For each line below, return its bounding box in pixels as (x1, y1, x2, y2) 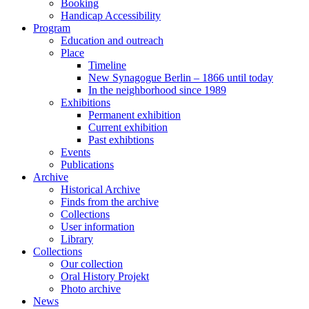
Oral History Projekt (61, 270, 149, 282)
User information (61, 221, 134, 232)
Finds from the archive (61, 196, 159, 208)
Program (33, 22, 70, 34)
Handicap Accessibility (61, 10, 161, 21)
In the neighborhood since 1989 (88, 84, 226, 96)
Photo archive (61, 283, 121, 295)
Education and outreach (61, 34, 163, 46)
